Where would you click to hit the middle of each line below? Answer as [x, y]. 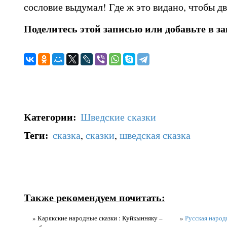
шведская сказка [155, 135]
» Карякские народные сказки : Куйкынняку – [97, 218]
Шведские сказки [118, 117]
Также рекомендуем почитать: [94, 198]
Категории [48, 117]
